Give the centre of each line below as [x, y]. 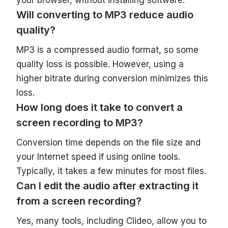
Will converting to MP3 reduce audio [105, 15]
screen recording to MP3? [80, 122]
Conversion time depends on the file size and [108, 142]
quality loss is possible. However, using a [100, 64]
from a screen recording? [79, 201]
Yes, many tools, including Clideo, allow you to [111, 221]
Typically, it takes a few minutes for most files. [111, 171]
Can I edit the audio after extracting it [107, 186]
